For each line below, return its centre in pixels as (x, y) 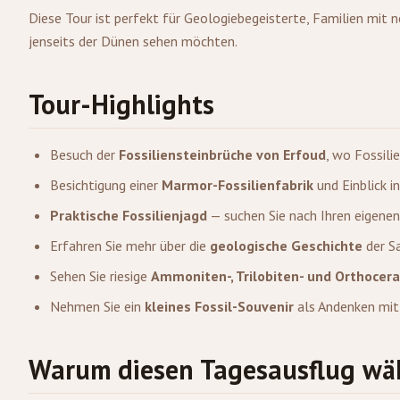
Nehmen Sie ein (97, 306)
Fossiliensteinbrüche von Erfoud (222, 154)
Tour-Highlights (121, 104)
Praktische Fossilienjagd (129, 215)
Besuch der (84, 154)
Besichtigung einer (106, 185)
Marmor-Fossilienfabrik (237, 185)
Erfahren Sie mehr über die (130, 246)
